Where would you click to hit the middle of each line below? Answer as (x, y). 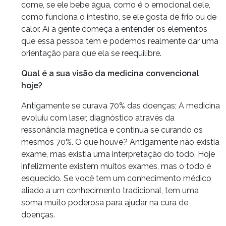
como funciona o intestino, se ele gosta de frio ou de (119, 17)
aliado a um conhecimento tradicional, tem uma (110, 190)
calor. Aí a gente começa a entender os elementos (114, 29)
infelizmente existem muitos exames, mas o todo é (116, 166)
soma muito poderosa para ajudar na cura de (105, 202)
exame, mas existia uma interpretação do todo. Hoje (118, 154)
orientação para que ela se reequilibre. (91, 53)
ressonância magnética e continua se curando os (112, 130)
